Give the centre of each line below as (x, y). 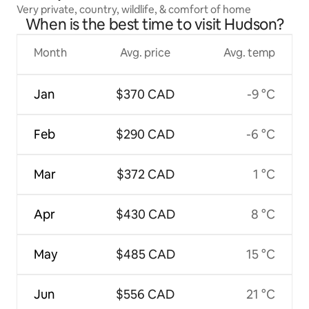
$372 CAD (145, 175)
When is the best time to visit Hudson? (154, 25)
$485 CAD (145, 255)
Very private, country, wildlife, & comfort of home (134, 10)
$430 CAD (145, 215)
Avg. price (145, 53)
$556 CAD (145, 295)
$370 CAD (145, 94)
